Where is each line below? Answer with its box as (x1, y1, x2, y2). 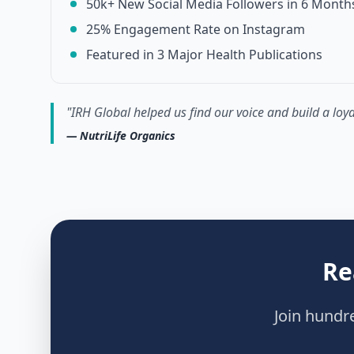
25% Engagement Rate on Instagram (86, 21, 305, 38)
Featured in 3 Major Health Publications (86, 46, 322, 63)
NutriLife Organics (80, 128, 175, 143)
